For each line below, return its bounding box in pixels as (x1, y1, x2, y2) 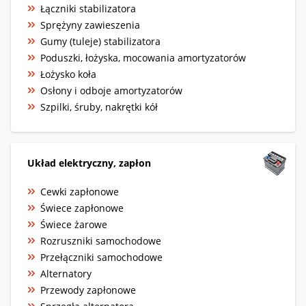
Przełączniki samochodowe (40, 250, 163, 264)
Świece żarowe (40, 217, 107, 231)
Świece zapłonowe (40, 201, 124, 214)
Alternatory (40, 266, 92, 280)
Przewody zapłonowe (40, 283, 136, 296)
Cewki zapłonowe (40, 184, 119, 198)
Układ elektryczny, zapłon (27, 156, 151, 169)
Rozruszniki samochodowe (40, 234, 161, 247)
